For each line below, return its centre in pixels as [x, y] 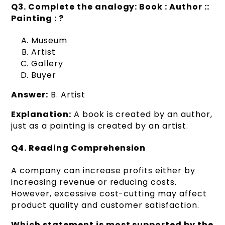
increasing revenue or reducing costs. [94, 182]
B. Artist [67, 95]
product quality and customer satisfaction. [105, 205]
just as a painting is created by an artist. [100, 126]
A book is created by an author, [142, 115]
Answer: [30, 95]
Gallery [47, 64]
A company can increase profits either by [103, 170]
